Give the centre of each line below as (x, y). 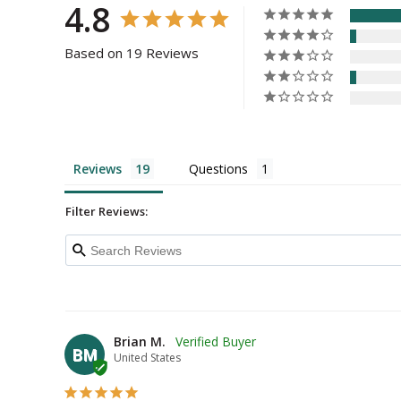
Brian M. (140, 341)
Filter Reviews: (107, 211)
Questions (218, 169)
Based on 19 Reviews (132, 53)
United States (147, 358)
